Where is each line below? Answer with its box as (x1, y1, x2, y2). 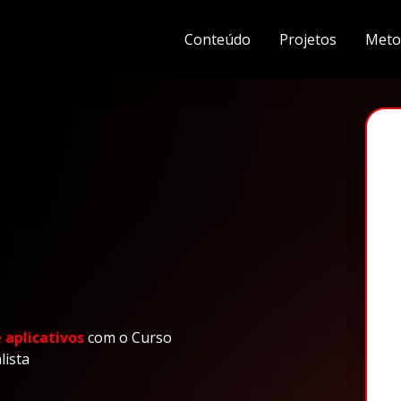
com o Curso (88, 328, 172, 347)
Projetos (279, 30, 337, 49)
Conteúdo (184, 30, 251, 49)
